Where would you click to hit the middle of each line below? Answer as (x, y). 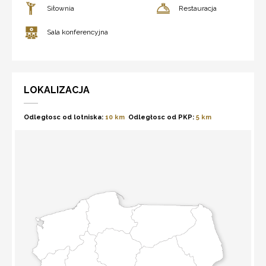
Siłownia (61, 8)
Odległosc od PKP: (161, 117)
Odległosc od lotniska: (64, 117)
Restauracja (198, 8)
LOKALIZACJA (57, 90)
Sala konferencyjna (77, 32)
